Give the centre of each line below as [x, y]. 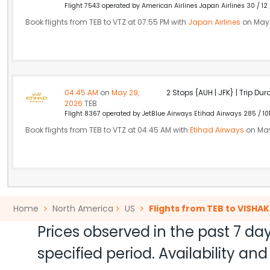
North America [83, 209]
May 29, [125, 93]
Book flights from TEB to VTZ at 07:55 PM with [107, 22]
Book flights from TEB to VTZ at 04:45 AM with [108, 130]
